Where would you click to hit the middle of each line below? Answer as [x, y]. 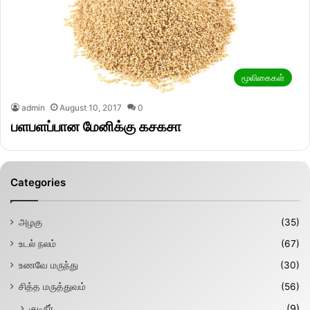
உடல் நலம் [37, 244]
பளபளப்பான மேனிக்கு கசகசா [96, 127]
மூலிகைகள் [263, 78]
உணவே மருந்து [48, 265]
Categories [38, 183]
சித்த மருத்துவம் [52, 287]
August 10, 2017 [91, 108]
